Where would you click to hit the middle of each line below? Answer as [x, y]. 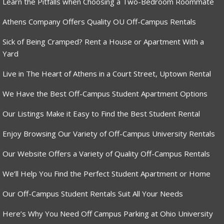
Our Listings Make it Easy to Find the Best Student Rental [101, 114]
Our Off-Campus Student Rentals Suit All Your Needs [93, 194]
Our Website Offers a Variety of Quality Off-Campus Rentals [106, 154]
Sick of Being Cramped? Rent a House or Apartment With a [103, 42]
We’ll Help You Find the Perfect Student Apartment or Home [106, 174]
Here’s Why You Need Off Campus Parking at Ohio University [108, 214]
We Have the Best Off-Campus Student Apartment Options [105, 94]
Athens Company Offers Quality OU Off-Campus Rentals [99, 22]
